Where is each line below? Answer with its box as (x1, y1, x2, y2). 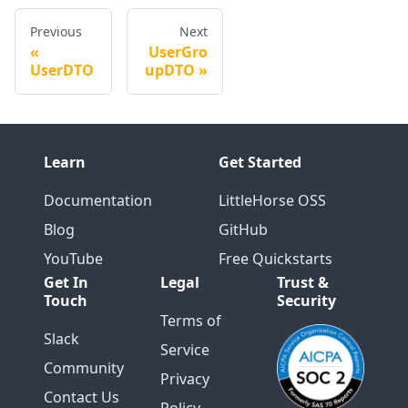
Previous (30, 23, 82, 41)
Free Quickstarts (219, 249, 332, 270)
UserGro (148, 42, 209, 63)
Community (44, 358, 124, 379)
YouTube (44, 249, 103, 270)
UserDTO (30, 60, 94, 81)
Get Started (219, 152, 301, 173)
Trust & (277, 272, 329, 293)
